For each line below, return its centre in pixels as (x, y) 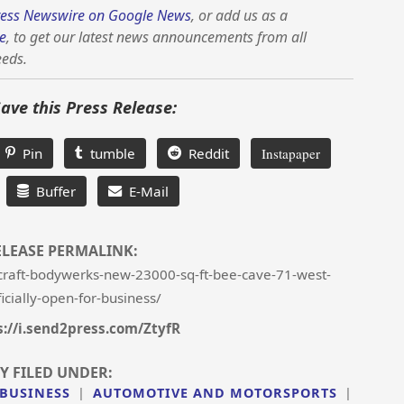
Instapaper (291, 154)
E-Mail (146, 192)
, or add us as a (239, 16)
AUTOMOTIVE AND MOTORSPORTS (215, 393)
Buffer (53, 192)
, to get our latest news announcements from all (156, 37)
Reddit (206, 154)
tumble (110, 154)
